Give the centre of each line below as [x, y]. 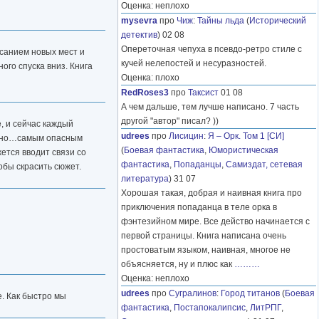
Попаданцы [198, 165]
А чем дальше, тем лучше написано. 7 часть [210, 107]
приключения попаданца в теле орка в [199, 208]
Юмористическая [244, 151]
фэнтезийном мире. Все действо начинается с [215, 222]
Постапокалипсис [210, 308]
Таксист [203, 93]
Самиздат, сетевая [264, 165]
